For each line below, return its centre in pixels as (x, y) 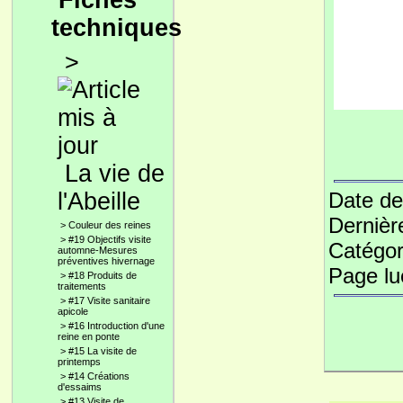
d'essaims (80, 387)
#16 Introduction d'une (116, 326)
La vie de (115, 174)
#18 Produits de (103, 275)
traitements (82, 286)
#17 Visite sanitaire (109, 300)
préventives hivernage (106, 261)
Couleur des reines (110, 225)
